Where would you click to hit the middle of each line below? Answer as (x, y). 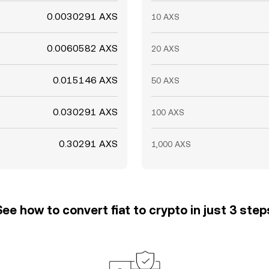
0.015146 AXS (85, 80)
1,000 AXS (171, 144)
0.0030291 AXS (82, 17)
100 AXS (168, 112)
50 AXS (165, 80)
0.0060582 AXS (82, 48)
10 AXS (165, 17)
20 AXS (165, 49)
